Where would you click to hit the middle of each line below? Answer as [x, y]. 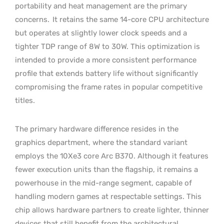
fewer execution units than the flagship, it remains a [106, 169]
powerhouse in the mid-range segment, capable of [103, 183]
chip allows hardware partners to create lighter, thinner [112, 210]
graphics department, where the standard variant [101, 142]
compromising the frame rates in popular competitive [109, 87]
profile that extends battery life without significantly [106, 73]
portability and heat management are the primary [101, 6]
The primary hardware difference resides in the [97, 129]
